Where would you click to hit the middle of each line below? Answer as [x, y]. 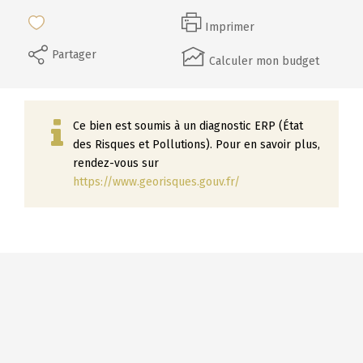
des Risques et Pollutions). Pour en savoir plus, [196, 144]
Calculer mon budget [264, 61]
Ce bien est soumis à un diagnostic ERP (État [188, 126]
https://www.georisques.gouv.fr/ [156, 181]
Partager [74, 54]
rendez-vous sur [116, 163]
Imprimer [230, 27]
